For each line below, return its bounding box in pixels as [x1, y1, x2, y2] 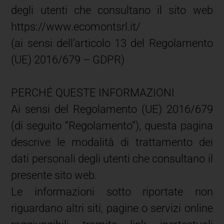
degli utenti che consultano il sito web [11, 3, 213, 16]
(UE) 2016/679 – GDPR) [11, 53, 125, 66]
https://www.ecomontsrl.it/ [11, 20, 141, 33]
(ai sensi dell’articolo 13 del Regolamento [11, 36, 213, 49]
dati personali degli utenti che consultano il [11, 152, 213, 165]
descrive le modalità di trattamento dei [11, 135, 213, 148]
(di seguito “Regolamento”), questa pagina [11, 119, 213, 132]
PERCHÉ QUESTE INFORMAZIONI [11, 86, 175, 99]
